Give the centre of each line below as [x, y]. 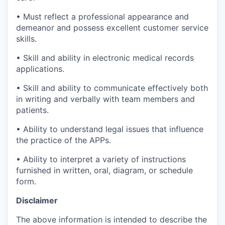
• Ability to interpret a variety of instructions [101, 159]
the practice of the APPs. [64, 140]
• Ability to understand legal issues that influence [110, 129]
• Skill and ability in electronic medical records [105, 58]
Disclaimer [37, 200]
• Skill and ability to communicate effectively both [112, 88]
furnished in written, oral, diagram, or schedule [104, 170]
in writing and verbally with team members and [105, 99]
